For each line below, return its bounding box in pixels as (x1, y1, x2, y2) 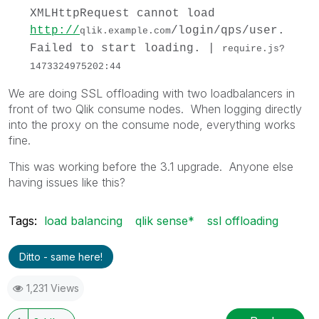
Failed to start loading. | (30, 41, 222, 55)
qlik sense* (135, 213, 194, 228)
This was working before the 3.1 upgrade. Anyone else (9, 159, 293, 174)
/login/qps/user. (171, 23, 285, 37)
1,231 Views (26, 281, 79, 294)
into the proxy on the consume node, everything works (9, 117, 296, 132)
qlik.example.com (80, 25, 171, 36)
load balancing (44, 213, 122, 228)
